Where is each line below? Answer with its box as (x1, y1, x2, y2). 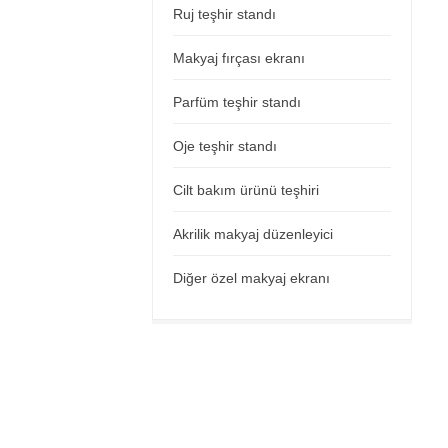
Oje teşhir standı (173, 138, 277, 154)
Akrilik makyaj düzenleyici (173, 226, 333, 242)
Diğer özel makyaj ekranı (173, 270, 330, 286)
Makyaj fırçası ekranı (173, 50, 305, 66)
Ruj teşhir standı (173, 6, 276, 22)
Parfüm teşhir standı (173, 94, 301, 110)
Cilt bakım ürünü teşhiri (173, 182, 319, 198)
